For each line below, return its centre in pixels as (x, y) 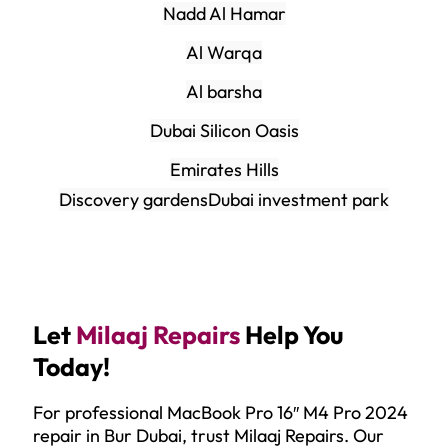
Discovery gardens (133, 199)
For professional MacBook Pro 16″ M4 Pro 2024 (220, 412)
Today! (71, 366)
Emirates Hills (224, 169)
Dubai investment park (298, 199)
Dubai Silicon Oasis (224, 130)
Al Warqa (224, 52)
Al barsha (224, 91)
